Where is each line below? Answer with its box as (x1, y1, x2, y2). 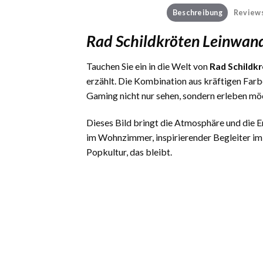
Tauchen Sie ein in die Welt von (86, 60, 210, 72)
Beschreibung (172, 7, 222, 17)
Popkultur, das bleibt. (86, 146, 172, 157)
